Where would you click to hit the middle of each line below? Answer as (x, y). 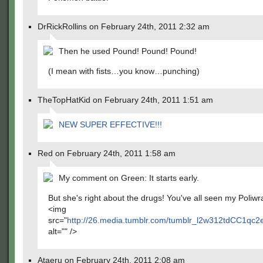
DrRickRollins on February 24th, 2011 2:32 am (124, 26)
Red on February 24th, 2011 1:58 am (107, 153)
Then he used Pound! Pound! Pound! (128, 51)
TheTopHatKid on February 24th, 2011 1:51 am (125, 100)
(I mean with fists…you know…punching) (124, 71)
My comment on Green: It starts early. (129, 178)
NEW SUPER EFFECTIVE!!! (110, 124)
